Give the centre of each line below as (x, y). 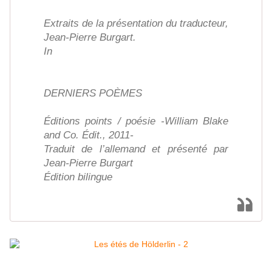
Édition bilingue (78, 177)
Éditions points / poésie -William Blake (136, 121)
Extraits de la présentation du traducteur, (136, 24)
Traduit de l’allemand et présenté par (136, 149)
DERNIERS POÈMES (93, 93)
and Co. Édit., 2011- (89, 135)
